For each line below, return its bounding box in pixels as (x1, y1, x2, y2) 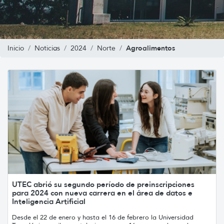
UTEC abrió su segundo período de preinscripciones (12, 179, 194, 189)
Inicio (7, 43, 24, 52)
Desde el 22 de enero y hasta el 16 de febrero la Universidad (12, 212, 193, 221)
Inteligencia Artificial (12, 196, 85, 206)
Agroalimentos (126, 43, 175, 52)
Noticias (34, 43, 60, 52)
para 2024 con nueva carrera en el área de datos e (12, 187, 192, 197)
